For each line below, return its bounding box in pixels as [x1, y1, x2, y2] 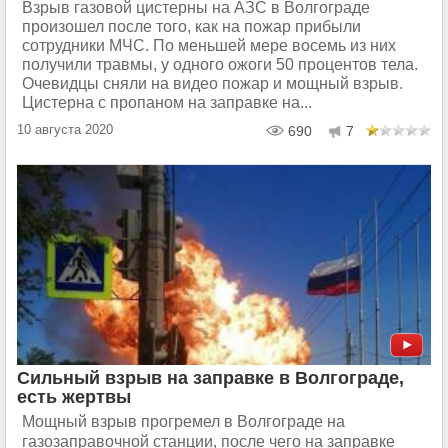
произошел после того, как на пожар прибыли [22, 18, 361, 35]
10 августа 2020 [17, 122, 113, 137]
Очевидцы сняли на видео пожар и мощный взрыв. [22, 75, 403, 92]
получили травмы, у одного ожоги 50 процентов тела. [22, 56, 418, 73]
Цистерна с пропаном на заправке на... [22, 94, 312, 111]
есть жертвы [17, 387, 131, 407]
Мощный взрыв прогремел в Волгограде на [22, 413, 345, 430]
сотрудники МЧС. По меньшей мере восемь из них [22, 37, 396, 54]
